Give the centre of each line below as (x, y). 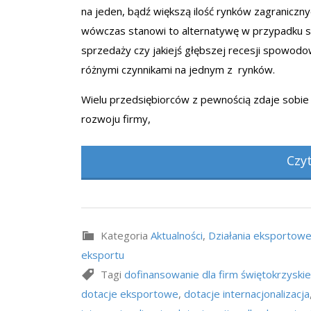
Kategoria (123, 235)
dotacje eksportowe (130, 294)
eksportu (103, 255)
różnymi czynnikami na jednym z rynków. (178, 69)
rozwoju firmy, (116, 119)
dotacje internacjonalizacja (247, 294)
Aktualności (177, 235)
